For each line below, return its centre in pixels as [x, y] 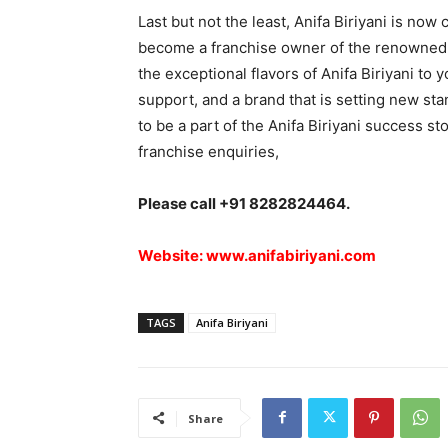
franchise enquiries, [208, 151]
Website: [172, 255]
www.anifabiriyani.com [291, 255]
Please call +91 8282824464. [244, 203]
